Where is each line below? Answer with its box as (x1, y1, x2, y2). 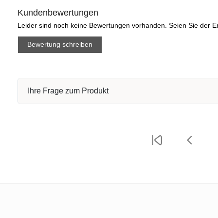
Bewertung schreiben (27, 40, 93, 49)
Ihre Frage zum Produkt (28, 86, 109, 95)
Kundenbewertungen (18, 7, 98, 18)
